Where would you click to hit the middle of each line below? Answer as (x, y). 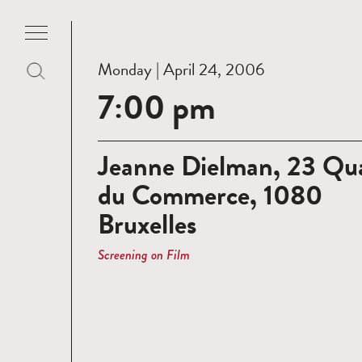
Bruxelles (147, 224)
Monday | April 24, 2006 (181, 70)
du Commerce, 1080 (210, 195)
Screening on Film (143, 255)
